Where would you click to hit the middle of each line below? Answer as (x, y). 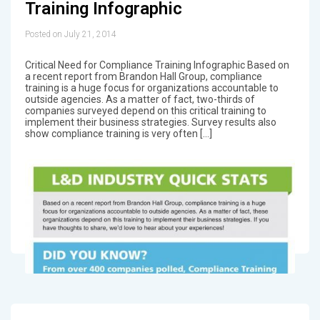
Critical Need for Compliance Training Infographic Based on (157, 65)
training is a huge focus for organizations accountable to (151, 87)
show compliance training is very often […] (118, 133)
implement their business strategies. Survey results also (150, 122)
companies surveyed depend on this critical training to (145, 110)
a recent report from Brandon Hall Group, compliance (143, 76)
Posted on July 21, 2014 (70, 34)
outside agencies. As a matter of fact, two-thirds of (140, 99)
